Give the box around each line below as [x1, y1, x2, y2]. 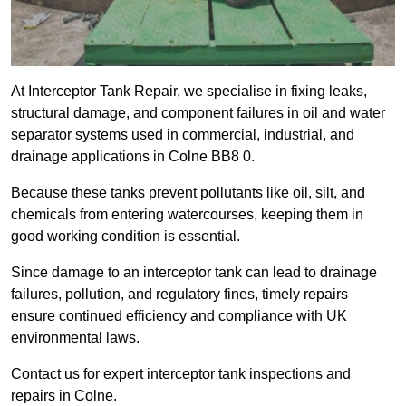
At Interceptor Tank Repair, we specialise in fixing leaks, [11, 83, 367, 100]
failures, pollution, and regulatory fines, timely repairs [11, 286, 348, 303]
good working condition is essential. [11, 228, 244, 245]
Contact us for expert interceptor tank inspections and [11, 366, 351, 382]
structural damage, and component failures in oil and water [11, 105, 385, 121]
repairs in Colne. [11, 388, 117, 404]
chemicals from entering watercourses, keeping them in [11, 207, 363, 223]
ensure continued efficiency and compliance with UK [11, 308, 347, 324]
